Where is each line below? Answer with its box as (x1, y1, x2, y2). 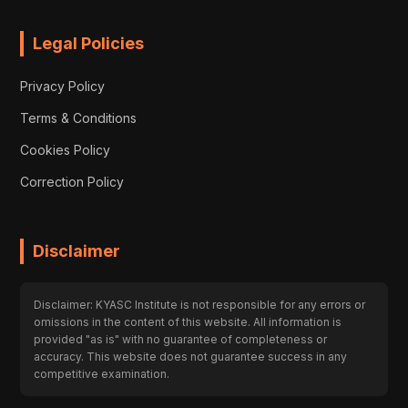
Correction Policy (20, 173, 125, 189)
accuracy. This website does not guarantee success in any (34, 349, 348, 363)
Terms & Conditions (20, 109, 138, 126)
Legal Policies (33, 33, 145, 53)
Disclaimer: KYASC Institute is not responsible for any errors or (34, 297, 366, 311)
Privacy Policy (20, 77, 106, 94)
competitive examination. (34, 366, 170, 381)
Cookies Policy (20, 141, 111, 158)
